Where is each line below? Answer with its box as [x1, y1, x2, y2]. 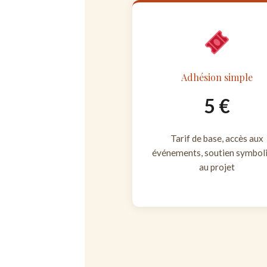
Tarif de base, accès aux [170, 133, 263, 144]
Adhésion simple [181, 71, 253, 84]
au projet [199, 162, 235, 173]
